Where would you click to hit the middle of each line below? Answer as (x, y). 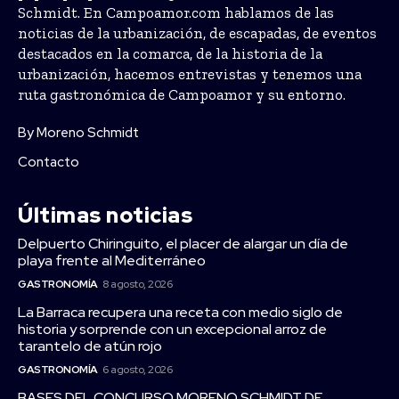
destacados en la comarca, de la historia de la (170, 53)
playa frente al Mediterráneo (112, 260)
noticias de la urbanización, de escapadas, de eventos (197, 33)
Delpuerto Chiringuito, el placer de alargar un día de (183, 243)
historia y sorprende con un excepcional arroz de (172, 329)
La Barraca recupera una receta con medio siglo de (180, 312)
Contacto (49, 162)
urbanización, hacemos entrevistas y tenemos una (190, 73)
